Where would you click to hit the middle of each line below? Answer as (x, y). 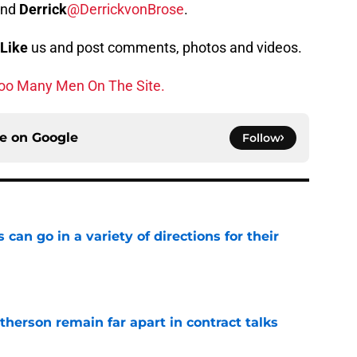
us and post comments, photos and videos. (165, 48)
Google (55, 138)
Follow (261, 138)
